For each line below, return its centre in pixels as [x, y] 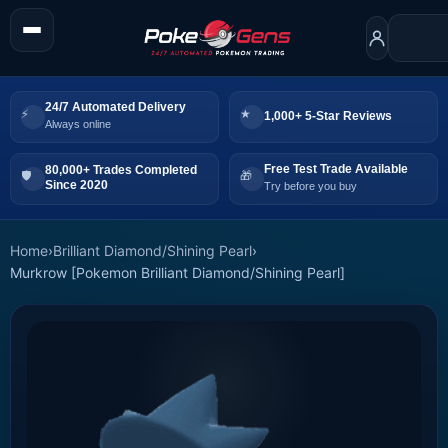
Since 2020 [76, 185]
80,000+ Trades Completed [121, 170]
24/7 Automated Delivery [115, 107]
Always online [78, 124]
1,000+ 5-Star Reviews [328, 115]
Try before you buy [310, 186]
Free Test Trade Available [336, 169]
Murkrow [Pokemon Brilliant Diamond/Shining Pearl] [177, 272]
